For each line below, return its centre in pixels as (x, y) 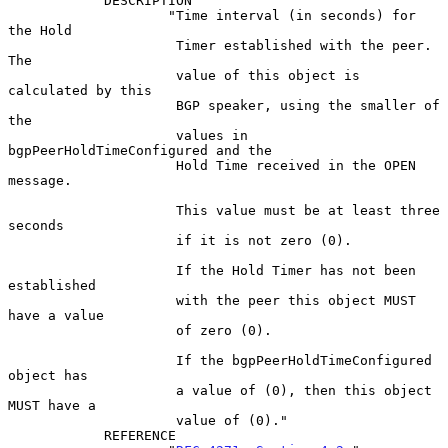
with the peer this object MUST (92, 300)
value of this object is (92, 75)
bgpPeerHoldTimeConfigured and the (140, 150)
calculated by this (80, 90)
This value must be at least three (92, 210)
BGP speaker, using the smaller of (92, 105)
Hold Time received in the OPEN (92, 165)
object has (48, 375)
